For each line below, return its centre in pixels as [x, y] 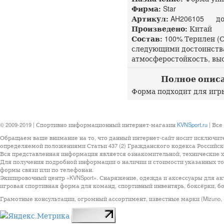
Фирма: [146, 8]
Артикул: [150, 18]
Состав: [147, 38]
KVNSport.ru [192, 124]
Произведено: [159, 28]
